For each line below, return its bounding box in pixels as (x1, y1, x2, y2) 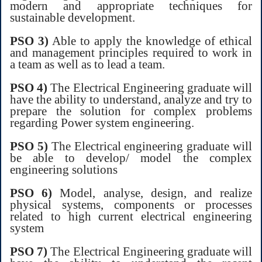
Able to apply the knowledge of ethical (49, 33, 252, 47)
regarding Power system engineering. (10, 115, 194, 129)
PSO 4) (10, 80, 48, 94)
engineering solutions (10, 162, 118, 176)
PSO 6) (10, 185, 53, 199)
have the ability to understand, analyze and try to (10, 92, 252, 106)
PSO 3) (10, 33, 49, 47)
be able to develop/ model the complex (10, 150, 252, 164)
